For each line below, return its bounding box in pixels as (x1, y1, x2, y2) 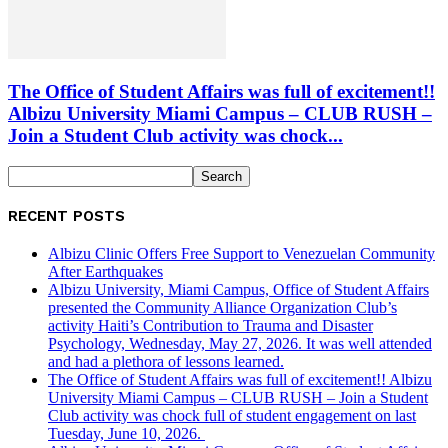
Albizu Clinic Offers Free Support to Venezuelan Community (48, 244, 435, 262)
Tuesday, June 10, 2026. (48, 424, 205, 442)
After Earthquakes (48, 262, 163, 280)
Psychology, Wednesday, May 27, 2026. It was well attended (48, 334, 432, 352)
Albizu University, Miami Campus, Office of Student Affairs (48, 280, 429, 298)
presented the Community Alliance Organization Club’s (48, 298, 397, 316)
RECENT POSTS (8, 206, 125, 225)
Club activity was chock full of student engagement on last (48, 406, 416, 424)
